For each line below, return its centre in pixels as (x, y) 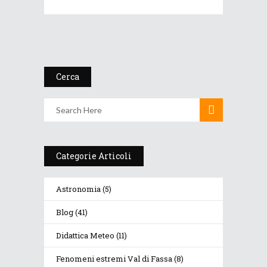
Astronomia (78, 189)
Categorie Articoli (94, 156)
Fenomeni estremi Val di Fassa (114, 259)
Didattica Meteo (85, 235)
